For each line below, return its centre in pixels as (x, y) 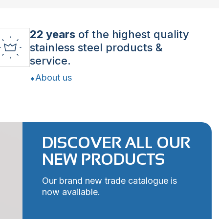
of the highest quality (132, 34)
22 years (53, 34)
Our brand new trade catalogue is (110, 180)
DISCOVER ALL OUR (116, 142)
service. (50, 60)
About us (54, 77)
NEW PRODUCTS (104, 159)
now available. (71, 192)
